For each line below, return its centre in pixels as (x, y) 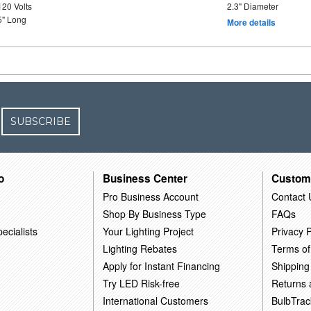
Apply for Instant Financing (162, 266)
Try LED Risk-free (142, 283)
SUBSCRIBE (41, 121)
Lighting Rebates (140, 248)
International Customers (156, 300)
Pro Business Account (151, 196)
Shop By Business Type (155, 213)
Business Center (145, 178)
